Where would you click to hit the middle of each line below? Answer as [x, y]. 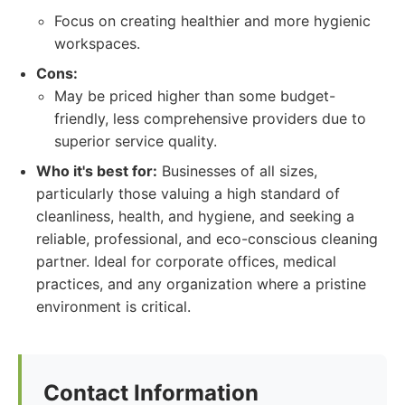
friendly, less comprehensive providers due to [210, 118]
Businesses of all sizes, [237, 171]
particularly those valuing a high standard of [188, 193]
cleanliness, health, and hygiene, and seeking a [195, 216]
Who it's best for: [97, 171]
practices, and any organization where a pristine [201, 284]
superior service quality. [136, 141]
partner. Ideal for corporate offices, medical [186, 261]
